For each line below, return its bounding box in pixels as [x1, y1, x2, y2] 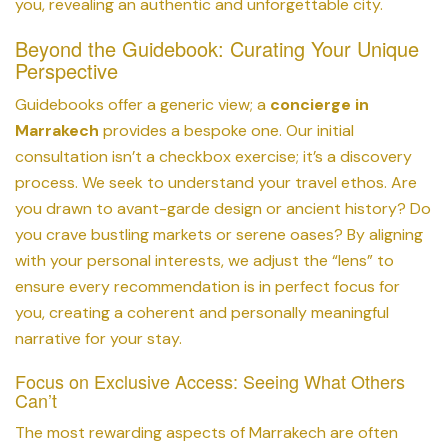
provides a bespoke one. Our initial [99, 119, 354, 141]
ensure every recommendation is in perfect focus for [15, 275, 400, 297]
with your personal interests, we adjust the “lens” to [15, 249, 394, 271]
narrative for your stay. [15, 327, 182, 349]
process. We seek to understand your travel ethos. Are [15, 171, 417, 193]
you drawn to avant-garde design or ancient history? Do [15, 197, 431, 219]
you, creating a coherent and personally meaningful [15, 301, 389, 323]
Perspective [15, 55, 118, 85]
